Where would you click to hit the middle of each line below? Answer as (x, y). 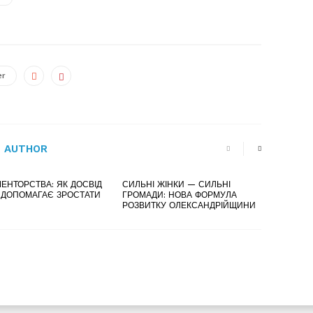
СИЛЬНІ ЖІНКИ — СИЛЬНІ (176, 184)
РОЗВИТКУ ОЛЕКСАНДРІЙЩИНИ (189, 205)
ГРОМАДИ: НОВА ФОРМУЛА (179, 195)
